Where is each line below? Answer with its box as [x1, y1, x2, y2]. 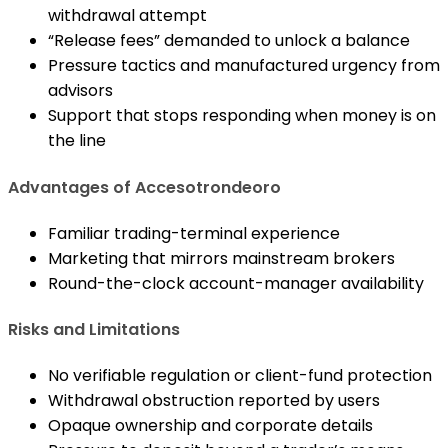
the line [48, 129, 106, 153]
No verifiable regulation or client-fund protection [48, 364, 432, 388]
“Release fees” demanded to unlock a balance [48, 29, 410, 53]
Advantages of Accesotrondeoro [8, 175, 281, 199]
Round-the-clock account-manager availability [48, 271, 424, 295]
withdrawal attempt [48, 4, 207, 28]
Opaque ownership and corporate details [48, 414, 373, 438]
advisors [48, 79, 113, 103]
